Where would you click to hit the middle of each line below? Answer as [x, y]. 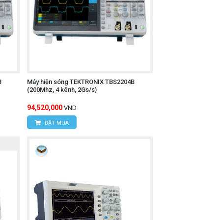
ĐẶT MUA [56, 123]
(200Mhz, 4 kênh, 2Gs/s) [62, 89]
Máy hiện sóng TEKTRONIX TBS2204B [81, 82]
